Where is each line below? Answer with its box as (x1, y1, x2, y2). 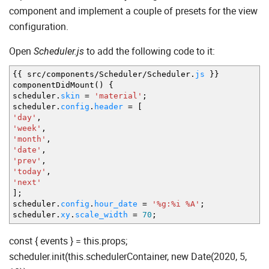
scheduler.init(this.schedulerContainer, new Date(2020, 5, (9, 249, 247, 263)
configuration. (9, 19, 68, 33)
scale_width (75, 210, 128, 219)
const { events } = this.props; (9, 234, 127, 247)
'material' (94, 91, 142, 100)
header (94, 101, 123, 111)
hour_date (94, 199, 138, 208)
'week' (13, 123, 41, 133)
